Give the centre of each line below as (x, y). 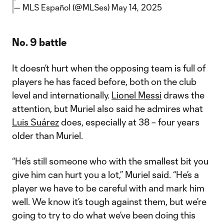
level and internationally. (62, 95)
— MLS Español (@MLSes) (63, 7)
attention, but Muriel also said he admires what (107, 108)
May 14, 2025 (137, 7)
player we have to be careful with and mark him (108, 188)
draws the (183, 95)
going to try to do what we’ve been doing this (104, 215)
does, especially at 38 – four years (129, 122)
